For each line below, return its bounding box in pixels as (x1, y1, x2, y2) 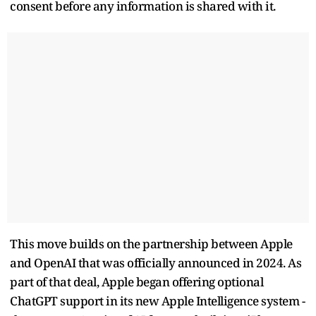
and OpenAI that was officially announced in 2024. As (10, 254, 301, 271)
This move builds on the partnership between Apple (10, 235, 293, 252)
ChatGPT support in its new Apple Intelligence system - (10, 292, 305, 309)
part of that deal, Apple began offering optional (10, 273, 263, 290)
